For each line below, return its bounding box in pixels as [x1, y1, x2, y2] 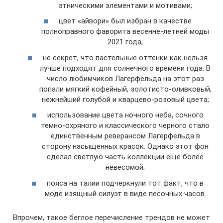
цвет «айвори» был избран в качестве [59, 16, 192, 25]
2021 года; [108, 37, 143, 46]
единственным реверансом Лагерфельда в [50, 131, 200, 140]
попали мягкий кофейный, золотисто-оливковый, [39, 84, 212, 94]
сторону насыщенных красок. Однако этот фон [42, 142, 209, 151]
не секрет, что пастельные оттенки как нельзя [43, 53, 208, 62]
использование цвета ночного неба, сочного [47, 111, 204, 119]
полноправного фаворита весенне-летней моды [41, 27, 209, 36]
